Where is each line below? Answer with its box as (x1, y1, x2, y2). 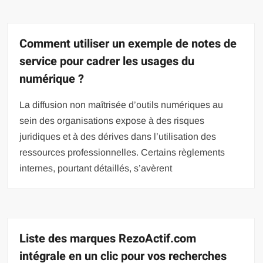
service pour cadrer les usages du (19, 52, 195, 70)
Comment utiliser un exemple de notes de (19, 35, 237, 52)
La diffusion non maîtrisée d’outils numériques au (19, 99, 224, 110)
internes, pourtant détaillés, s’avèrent (19, 163, 173, 173)
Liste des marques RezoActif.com (19, 230, 197, 247)
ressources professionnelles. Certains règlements (19, 147, 225, 157)
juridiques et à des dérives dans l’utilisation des (19, 131, 217, 141)
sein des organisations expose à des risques (19, 115, 205, 126)
